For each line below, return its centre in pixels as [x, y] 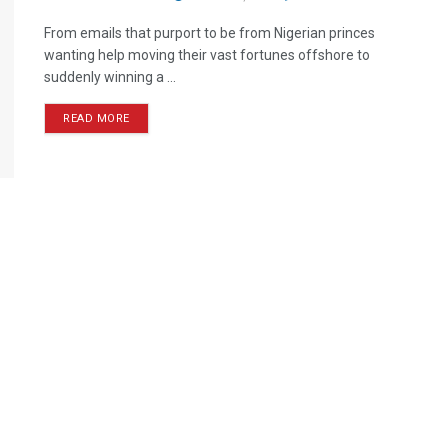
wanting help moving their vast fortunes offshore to [207, 55]
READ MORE [96, 118]
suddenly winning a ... [110, 77]
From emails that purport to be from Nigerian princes [209, 33]
